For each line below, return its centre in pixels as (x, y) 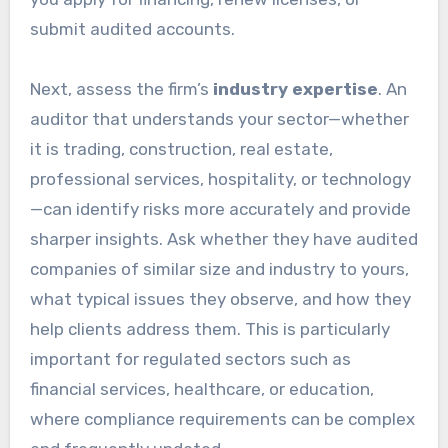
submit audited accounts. (132, 28)
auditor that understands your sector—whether (219, 118)
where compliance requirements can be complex (222, 418)
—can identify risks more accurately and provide (220, 208)
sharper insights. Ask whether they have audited (223, 238)
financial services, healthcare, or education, (201, 388)
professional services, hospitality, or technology (220, 178)
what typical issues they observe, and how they (220, 298)
